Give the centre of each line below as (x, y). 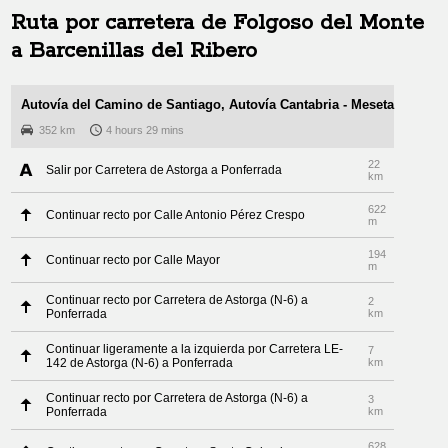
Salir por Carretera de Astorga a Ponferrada (164, 170)
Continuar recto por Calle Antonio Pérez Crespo (176, 215)
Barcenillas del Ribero (143, 51)
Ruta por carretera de (122, 23)
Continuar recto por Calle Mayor (133, 260)
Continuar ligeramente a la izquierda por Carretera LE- (195, 349)
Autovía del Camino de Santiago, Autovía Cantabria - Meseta (208, 104)
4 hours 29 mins (145, 130)
